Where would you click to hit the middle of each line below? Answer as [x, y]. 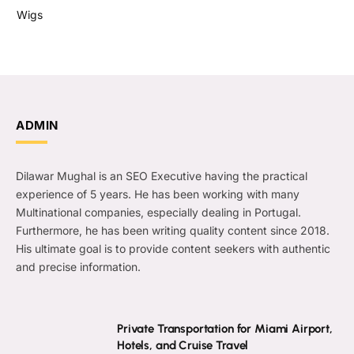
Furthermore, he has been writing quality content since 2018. [173, 230]
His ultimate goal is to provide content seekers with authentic [173, 248]
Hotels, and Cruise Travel [183, 345]
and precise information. [78, 266]
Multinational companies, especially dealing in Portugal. [158, 212]
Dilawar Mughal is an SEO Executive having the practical [162, 175]
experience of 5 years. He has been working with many [158, 194]
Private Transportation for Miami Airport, [225, 328]
